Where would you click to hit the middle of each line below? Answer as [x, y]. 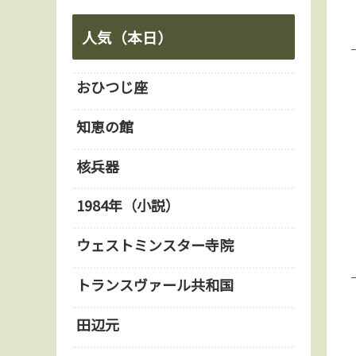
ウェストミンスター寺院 [155, 245]
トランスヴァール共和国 [155, 284]
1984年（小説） [128, 205]
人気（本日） [127, 37]
